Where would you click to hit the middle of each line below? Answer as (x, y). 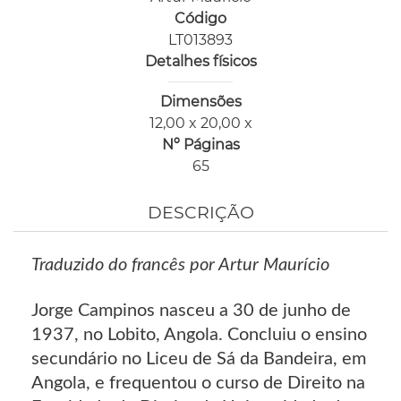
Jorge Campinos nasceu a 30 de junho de (191, 311)
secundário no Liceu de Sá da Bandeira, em (199, 359)
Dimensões (200, 102)
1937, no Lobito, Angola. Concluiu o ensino (199, 335)
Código (200, 19)
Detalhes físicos (200, 62)
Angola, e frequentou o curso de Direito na (198, 384)
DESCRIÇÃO (200, 213)
